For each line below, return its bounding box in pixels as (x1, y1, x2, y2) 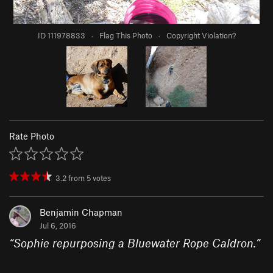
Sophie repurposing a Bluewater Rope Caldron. (13, 236, 256, 250)
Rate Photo (9, 130, 54, 142)
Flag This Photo (99, 30, 152, 41)
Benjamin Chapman (40, 207, 122, 218)
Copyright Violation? (166, 30, 236, 41)
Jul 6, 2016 (40, 221, 76, 231)
